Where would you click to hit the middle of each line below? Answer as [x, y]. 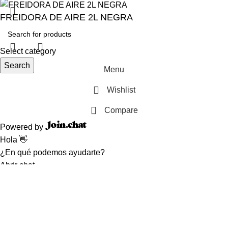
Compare [121, 110]
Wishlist [121, 90]
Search [17, 65]
